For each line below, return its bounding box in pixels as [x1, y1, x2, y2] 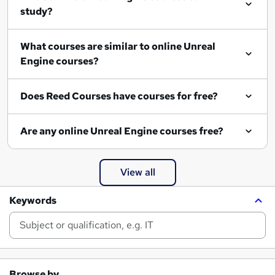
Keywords [9, 194, 56, 207]
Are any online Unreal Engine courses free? [90, 125, 223, 138]
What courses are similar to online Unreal [20, 40, 152, 53]
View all [120, 166, 155, 179]
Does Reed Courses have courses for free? [20, 90, 218, 103]
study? [20, 5, 53, 18]
